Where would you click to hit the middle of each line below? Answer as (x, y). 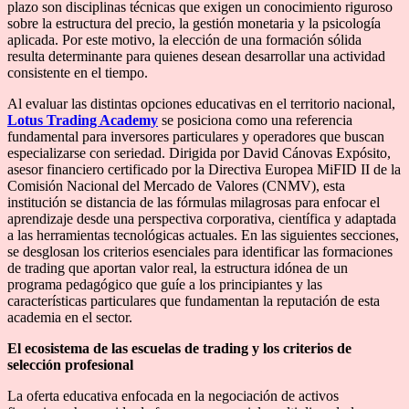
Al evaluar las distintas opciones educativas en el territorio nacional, (201, 103)
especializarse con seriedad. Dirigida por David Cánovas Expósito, (199, 152)
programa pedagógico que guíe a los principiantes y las (165, 284)
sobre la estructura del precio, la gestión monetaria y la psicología (194, 23)
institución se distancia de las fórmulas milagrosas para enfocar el (194, 202)
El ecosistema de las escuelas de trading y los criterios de (179, 348)
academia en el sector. (70, 317)
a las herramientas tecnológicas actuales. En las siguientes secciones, (203, 235)
